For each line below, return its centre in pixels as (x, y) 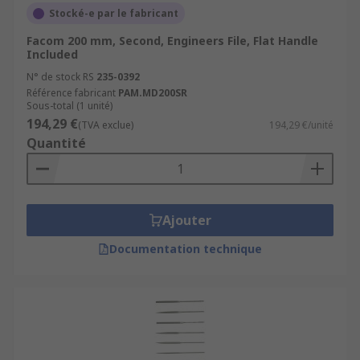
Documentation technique (186, 249)
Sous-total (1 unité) (70, 106)
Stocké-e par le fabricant (114, 13)
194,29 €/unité (301, 125)
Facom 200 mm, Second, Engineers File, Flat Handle (172, 41)
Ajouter (186, 220)
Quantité (56, 143)
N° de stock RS (60, 77)
